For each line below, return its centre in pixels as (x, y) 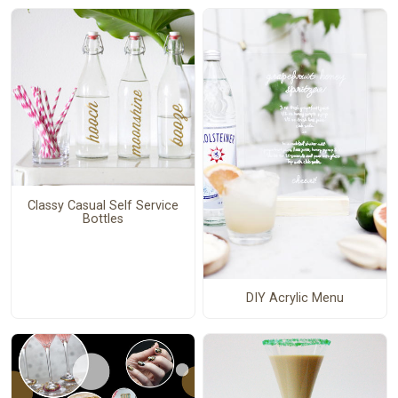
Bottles (103, 219)
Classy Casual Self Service (103, 205)
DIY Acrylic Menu (295, 298)
